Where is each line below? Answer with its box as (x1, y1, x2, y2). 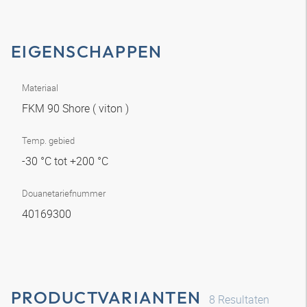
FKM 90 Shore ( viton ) (22, 101, 132, 116)
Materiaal (22, 82, 58, 94)
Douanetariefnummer (22, 187, 106, 199)
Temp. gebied (22, 134, 75, 147)
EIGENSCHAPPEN (11, 40, 162, 62)
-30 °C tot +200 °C (22, 153, 111, 169)
